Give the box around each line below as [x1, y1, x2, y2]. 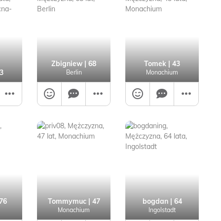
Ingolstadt [148, 206, 176, 214]
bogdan [142, 197, 168, 206]
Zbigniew [51, 59, 82, 68]
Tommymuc [47, 197, 86, 206]
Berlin [66, 69, 82, 76]
